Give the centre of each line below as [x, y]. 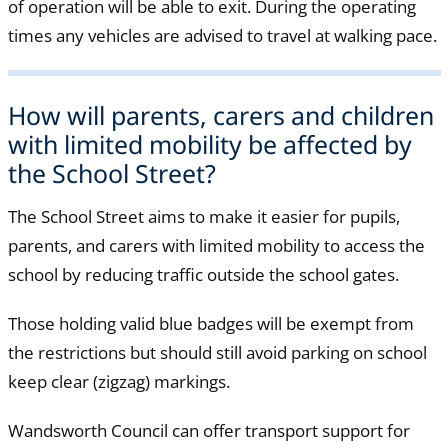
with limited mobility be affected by [209, 143]
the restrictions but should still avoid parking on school [217, 352]
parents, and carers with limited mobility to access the [216, 245]
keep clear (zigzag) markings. [118, 381]
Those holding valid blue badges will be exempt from [210, 323]
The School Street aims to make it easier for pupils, [203, 216]
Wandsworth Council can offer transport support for [208, 430]
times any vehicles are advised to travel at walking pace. [222, 35]
